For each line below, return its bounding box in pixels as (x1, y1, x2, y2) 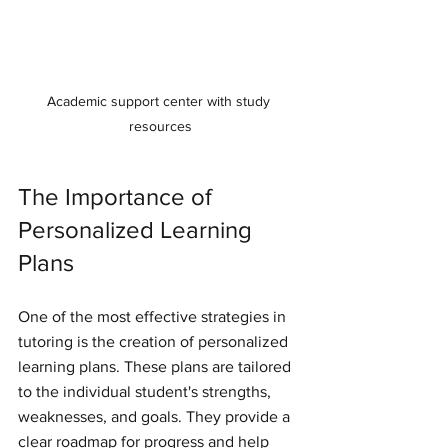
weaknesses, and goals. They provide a (18, 407, 294, 425)
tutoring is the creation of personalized (18, 332, 292, 350)
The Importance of (18, 182, 218, 210)
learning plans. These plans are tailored (18, 357, 295, 375)
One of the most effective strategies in (18, 307, 290, 325)
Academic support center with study (46, 92, 274, 109)
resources (128, 117, 192, 134)
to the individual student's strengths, (18, 382, 275, 400)
